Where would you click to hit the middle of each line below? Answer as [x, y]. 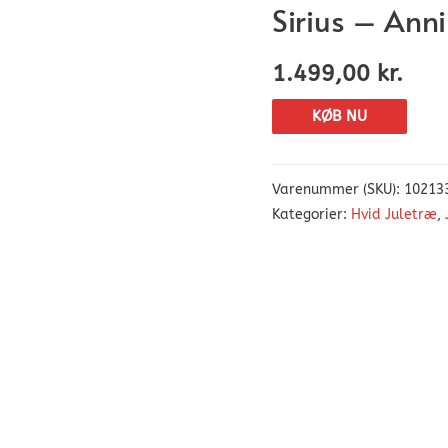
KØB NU [339, 115]
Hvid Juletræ [394, 215]
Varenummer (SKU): [338, 190]
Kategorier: [311, 215]
